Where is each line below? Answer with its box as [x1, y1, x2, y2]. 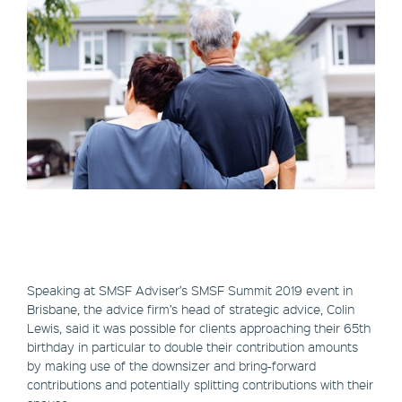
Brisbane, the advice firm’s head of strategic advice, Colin [27, 300, 354, 317]
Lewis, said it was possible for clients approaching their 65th [27, 319, 371, 336]
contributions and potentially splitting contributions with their [27, 375, 373, 392]
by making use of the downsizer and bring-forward [27, 356, 316, 373]
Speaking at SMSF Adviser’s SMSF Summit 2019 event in [27, 281, 353, 298]
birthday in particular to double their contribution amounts [27, 337, 358, 354]
